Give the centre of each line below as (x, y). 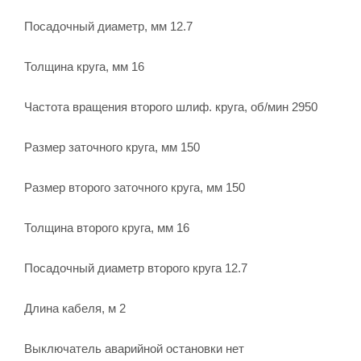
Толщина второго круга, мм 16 (107, 227)
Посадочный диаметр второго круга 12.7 (136, 268)
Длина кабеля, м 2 (75, 308)
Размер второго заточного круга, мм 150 (135, 187)
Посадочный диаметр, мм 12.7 (108, 26)
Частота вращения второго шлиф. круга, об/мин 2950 (171, 106)
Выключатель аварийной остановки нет (134, 348)
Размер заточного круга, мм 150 (112, 147)
